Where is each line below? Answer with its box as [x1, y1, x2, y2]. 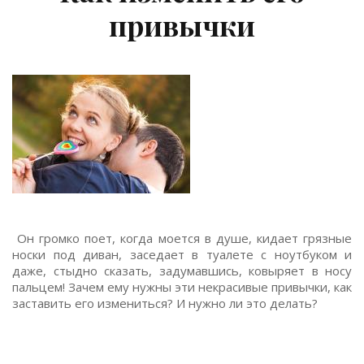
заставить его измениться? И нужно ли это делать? [12, 295, 318, 311]
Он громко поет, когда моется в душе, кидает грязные [12, 230, 352, 246]
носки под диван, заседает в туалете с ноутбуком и [12, 246, 352, 262]
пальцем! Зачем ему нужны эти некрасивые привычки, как [12, 279, 352, 295]
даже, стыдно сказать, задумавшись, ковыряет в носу [12, 262, 352, 279]
